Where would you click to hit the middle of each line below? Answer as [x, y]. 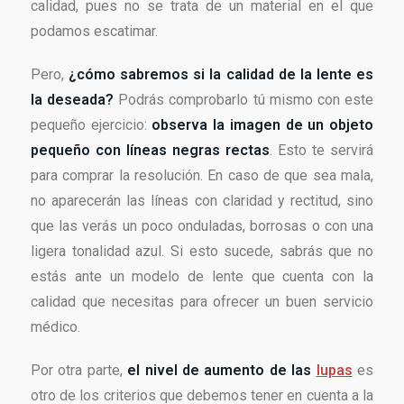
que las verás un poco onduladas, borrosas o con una [202, 226]
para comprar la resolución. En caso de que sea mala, [202, 176]
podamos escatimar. [94, 32]
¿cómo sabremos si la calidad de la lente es [221, 75]
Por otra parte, [79, 371]
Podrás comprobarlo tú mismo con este [244, 100]
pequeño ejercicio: [92, 125]
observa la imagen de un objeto [263, 125]
